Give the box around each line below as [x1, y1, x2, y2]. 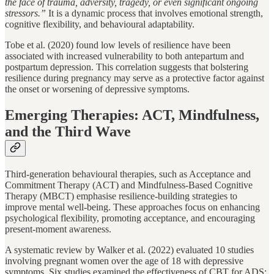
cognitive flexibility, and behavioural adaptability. [5, 18, 194, 29]
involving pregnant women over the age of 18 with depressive [5, 255, 243, 266]
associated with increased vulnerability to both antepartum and [5, 50, 244, 61]
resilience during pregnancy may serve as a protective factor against [5, 72, 264, 83]
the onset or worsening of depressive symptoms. [5, 83, 190, 94]
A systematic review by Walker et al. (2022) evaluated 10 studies [5, 244, 254, 255]
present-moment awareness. [5, 223, 111, 234]
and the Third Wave [5, 123, 131, 139]
